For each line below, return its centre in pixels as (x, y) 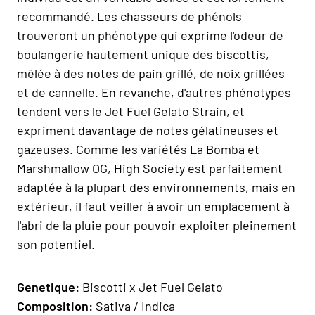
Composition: (56, 306)
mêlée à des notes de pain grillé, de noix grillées (151, 73)
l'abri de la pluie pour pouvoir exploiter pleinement (157, 225)
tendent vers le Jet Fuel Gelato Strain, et (131, 111)
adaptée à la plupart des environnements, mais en (156, 187)
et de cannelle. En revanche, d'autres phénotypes (154, 92)
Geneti (36, 287)
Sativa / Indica (135, 306)
